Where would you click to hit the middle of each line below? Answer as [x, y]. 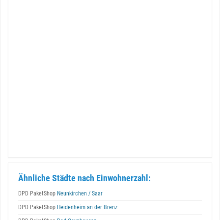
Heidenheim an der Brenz [86, 207]
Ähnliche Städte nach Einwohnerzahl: [84, 178]
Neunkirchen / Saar [79, 193]
